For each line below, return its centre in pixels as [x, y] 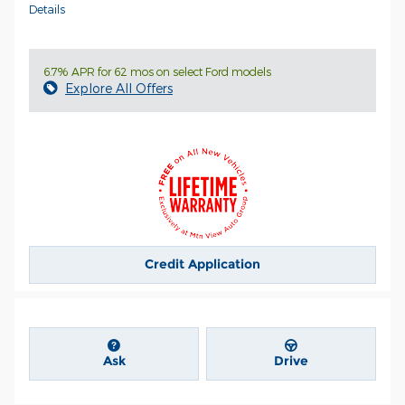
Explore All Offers [119, 89]
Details [47, 9]
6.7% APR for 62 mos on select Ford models [157, 72]
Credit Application [202, 264]
